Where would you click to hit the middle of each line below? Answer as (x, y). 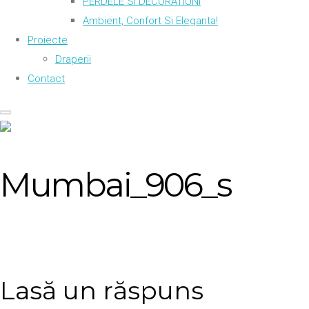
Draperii (73, 59)
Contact (46, 79)
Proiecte (48, 40)
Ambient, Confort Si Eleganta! (150, 21)
